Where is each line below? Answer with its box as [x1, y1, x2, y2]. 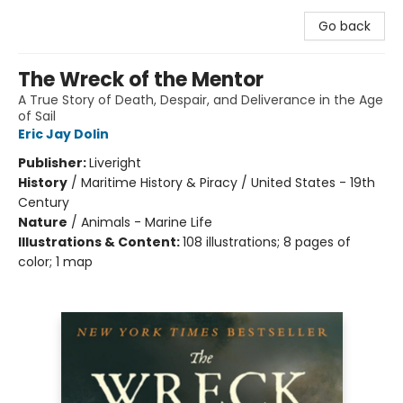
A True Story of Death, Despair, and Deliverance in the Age [18, 91, 383, 109]
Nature [18, 213, 67, 231]
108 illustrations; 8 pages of [183, 233, 351, 251]
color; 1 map [18, 253, 93, 271]
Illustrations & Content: [18, 233, 183, 251]
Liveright [89, 154, 141, 172]
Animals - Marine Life [81, 213, 212, 231]
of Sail [18, 107, 56, 125]
